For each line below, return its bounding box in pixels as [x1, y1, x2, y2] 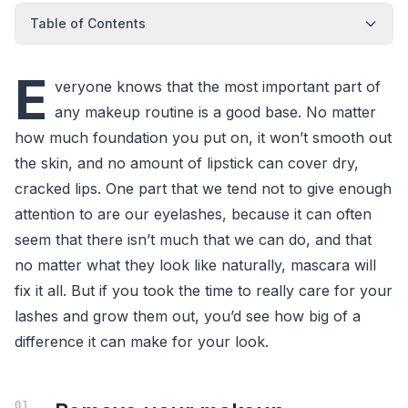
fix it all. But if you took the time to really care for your [15, 281, 393, 300]
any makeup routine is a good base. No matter [55, 103, 376, 121]
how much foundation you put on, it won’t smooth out [15, 128, 392, 147]
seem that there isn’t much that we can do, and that [15, 230, 372, 249]
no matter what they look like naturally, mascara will [15, 256, 376, 274]
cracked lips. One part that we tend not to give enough [15, 179, 392, 198]
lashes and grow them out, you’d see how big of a [15, 307, 361, 325]
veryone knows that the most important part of [55, 77, 381, 96]
